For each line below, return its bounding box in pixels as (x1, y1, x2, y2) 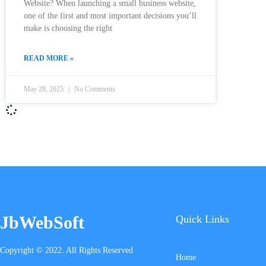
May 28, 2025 (24, 85, 65, 94)
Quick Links (176, 213, 230, 226)
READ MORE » (24, 54, 74, 63)
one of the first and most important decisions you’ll (24, 11, 197, 21)
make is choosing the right (24, 24, 112, 33)
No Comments (72, 85, 115, 94)
